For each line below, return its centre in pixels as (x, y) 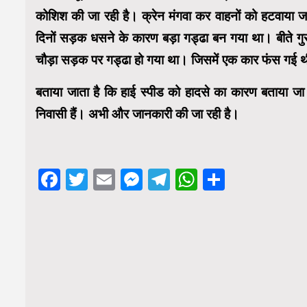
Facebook (108, 179)
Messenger (198, 179)
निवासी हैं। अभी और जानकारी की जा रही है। (137, 114)
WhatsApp (248, 179)
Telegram (216, 179)
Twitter (123, 179)
